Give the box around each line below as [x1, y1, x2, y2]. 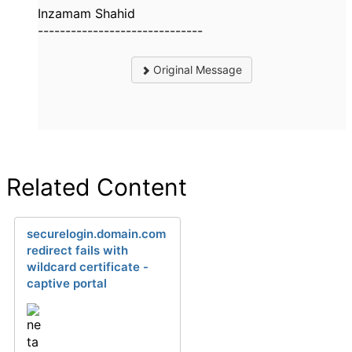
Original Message [150, 63, 243, 77]
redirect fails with [27, 243, 128, 258]
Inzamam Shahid [38, 5, 135, 22]
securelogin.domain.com [27, 226, 166, 242]
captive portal [27, 276, 107, 291]
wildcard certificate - [27, 259, 148, 275]
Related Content [6, 173, 187, 202]
